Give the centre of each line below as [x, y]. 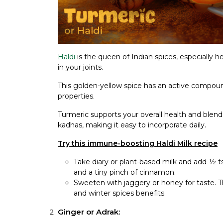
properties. [76, 96]
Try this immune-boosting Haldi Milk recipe [138, 144]
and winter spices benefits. [120, 193]
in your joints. [80, 67]
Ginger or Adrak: [89, 212]
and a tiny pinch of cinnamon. [125, 172]
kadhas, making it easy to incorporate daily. [132, 125]
